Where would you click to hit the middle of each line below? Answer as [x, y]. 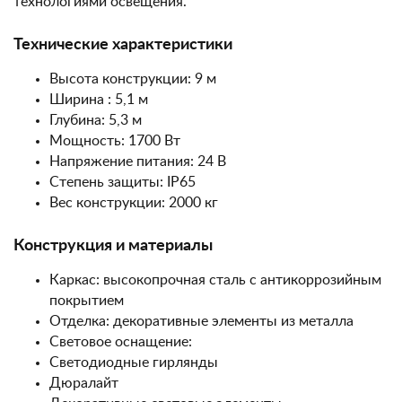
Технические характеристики [123, 45]
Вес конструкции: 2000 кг [134, 203]
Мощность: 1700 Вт [115, 141]
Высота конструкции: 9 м [133, 79]
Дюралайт [84, 383]
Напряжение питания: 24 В [138, 162]
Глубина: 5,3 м [96, 120]
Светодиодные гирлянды [134, 363]
